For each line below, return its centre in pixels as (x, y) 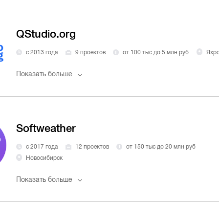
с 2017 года (42, 146)
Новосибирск (44, 158)
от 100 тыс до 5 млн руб (156, 53)
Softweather (46, 129)
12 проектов (92, 146)
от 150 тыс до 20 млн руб (161, 146)
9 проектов (90, 53)
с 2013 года (42, 53)
